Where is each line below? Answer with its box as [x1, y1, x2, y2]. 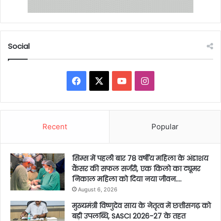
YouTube [126, 74, 162, 85]
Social [8, 40, 30, 51]
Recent [42, 121, 67, 131]
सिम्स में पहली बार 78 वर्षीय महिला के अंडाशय [72, 153, 208, 163]
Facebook [80, 74, 122, 85]
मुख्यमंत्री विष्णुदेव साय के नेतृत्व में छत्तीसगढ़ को [72, 200, 211, 211]
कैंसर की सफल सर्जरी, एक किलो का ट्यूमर [72, 163, 200, 174]
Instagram [147, 74, 190, 85]
